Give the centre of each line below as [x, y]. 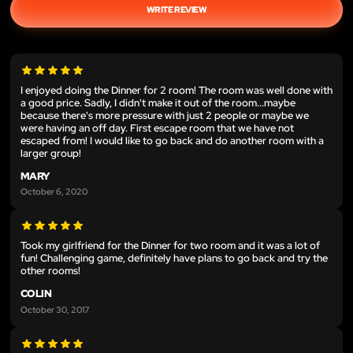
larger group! [51, 153]
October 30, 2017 [55, 309]
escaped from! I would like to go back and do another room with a [172, 140]
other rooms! [50, 271]
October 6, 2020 [54, 191]
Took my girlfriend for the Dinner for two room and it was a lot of [170, 246]
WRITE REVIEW [176, 9]
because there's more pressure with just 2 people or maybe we [165, 115]
